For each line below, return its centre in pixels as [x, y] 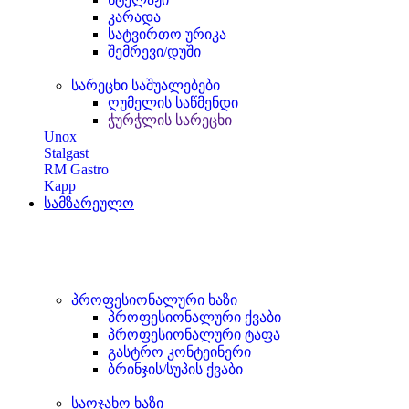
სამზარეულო [89, 203]
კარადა [134, 17]
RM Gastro [76, 169]
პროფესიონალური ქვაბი [194, 317]
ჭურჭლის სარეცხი [170, 120]
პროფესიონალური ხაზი [154, 300]
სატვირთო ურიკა [167, 34]
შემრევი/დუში [154, 52]
